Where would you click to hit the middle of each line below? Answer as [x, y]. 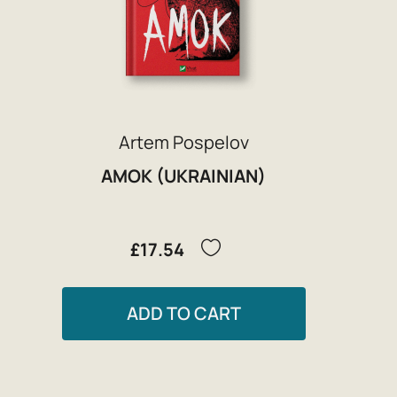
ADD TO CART [183, 313]
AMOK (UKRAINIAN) [184, 176]
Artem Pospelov [183, 142]
